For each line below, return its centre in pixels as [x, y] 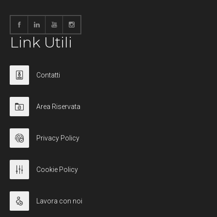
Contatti [48, 75]
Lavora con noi [59, 201]
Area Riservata [58, 107]
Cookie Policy [57, 170]
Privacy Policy [58, 138]
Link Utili [41, 43]
